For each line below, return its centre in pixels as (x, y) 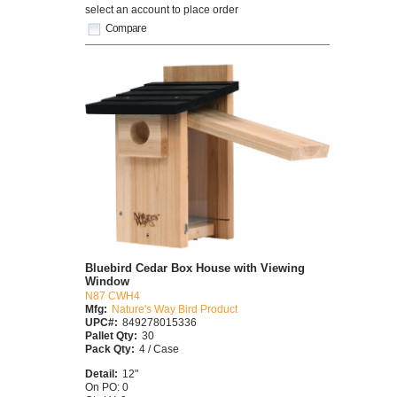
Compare (126, 27)
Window (107, 281)
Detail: (101, 373)
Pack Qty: (110, 348)
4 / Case (159, 348)
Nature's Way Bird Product (175, 308)
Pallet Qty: (111, 335)
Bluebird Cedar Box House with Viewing (195, 268)
